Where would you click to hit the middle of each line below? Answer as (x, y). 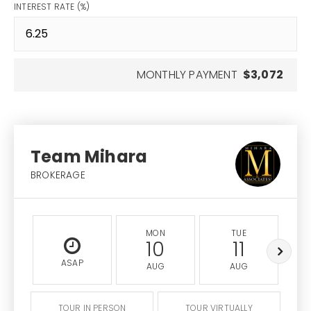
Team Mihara (89, 157)
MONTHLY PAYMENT (187, 75)
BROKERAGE (58, 175)
